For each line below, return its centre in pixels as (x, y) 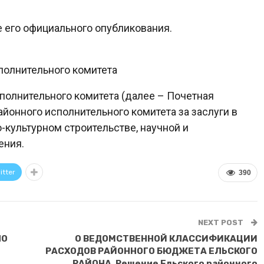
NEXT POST (221, 222)
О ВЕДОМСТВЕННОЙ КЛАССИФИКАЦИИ (166, 238)
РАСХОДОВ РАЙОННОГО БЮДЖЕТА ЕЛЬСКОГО (151, 251)
